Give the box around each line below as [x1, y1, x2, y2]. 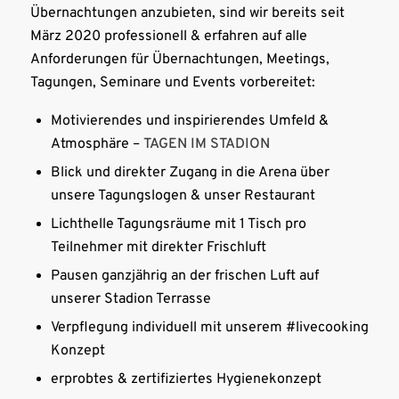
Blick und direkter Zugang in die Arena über [50, 163, 330, 182]
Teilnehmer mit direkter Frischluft [50, 238, 266, 256]
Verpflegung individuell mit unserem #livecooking [50, 318, 369, 337]
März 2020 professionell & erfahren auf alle [29, 28, 307, 46]
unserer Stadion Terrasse [50, 289, 211, 308]
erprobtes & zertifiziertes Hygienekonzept [50, 370, 322, 388]
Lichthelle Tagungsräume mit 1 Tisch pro [50, 215, 306, 233]
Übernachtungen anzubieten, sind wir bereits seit [29, 4, 345, 23]
